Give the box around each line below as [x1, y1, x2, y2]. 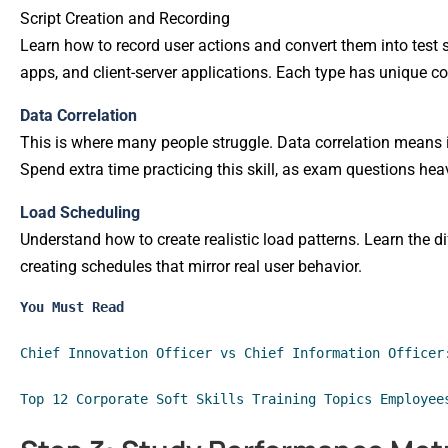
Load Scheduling [20, 202, 140, 222]
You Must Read [20, 298, 124, 315]
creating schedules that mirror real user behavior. [20, 256, 362, 276]
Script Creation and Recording [20, 8, 230, 28]
